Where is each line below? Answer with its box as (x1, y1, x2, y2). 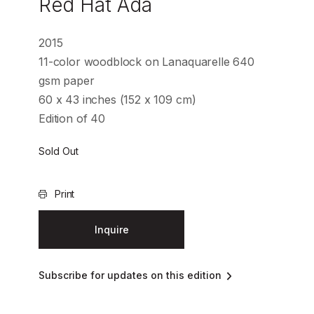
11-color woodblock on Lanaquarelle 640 (39, 55, 254, 69)
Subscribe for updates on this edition (39, 269, 221, 282)
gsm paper (39, 74, 95, 88)
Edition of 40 (39, 111, 105, 125)
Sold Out (39, 145, 78, 157)
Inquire (94, 224, 129, 236)
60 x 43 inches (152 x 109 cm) (39, 93, 196, 107)
